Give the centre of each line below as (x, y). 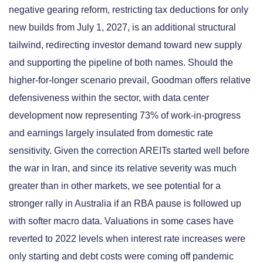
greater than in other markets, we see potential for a (115, 186)
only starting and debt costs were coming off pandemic (121, 256)
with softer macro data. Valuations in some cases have (121, 221)
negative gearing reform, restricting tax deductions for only (129, 9)
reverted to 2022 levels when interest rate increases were (127, 238)
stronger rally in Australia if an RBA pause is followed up (125, 203)
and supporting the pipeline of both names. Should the (121, 62)
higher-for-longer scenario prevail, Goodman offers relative (130, 80)
